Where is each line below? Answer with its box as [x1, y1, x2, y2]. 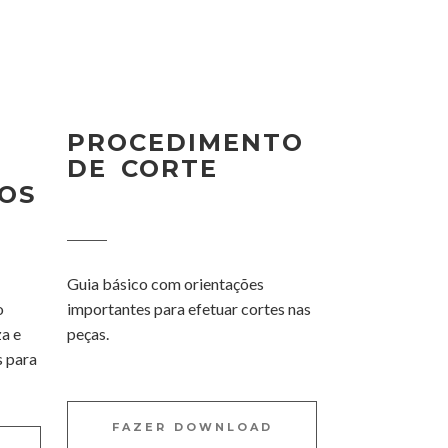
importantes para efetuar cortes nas [67, 299, 312, 318]
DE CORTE [67, 154, 219, 183]
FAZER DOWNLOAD [111, 420, 273, 434]
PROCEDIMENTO [67, 128, 305, 157]
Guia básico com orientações [67, 274, 265, 293]
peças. [67, 324, 110, 343]
